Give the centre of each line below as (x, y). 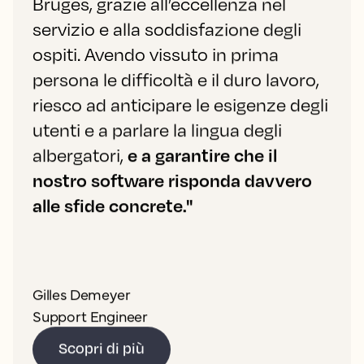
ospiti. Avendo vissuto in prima (156, 54)
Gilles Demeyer (82, 293)
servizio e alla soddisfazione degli (167, 28)
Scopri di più (102, 348)
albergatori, (80, 154)
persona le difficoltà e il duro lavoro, (176, 79)
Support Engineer (91, 315)
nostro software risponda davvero (172, 180)
